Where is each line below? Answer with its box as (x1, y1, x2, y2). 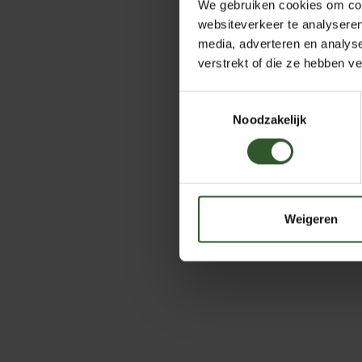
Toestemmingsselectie (179, 93, 298, 107)
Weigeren (284, 212, 338, 226)
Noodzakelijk (233, 112, 307, 127)
